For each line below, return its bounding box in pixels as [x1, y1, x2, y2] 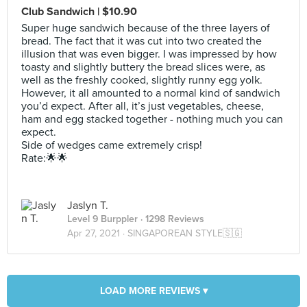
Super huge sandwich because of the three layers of [21, 21, 270, 35]
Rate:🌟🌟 [21, 151, 68, 165]
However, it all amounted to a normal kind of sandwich [21, 86, 280, 100]
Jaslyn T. [67, 199, 108, 212]
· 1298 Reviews [138, 213, 204, 225]
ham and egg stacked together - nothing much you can [21, 112, 283, 126]
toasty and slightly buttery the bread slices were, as [21, 60, 265, 74]
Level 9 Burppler [67, 213, 138, 225]
